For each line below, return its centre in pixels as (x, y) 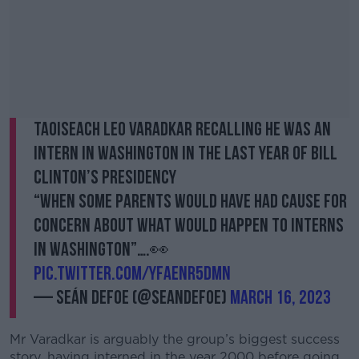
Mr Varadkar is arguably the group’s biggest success (175, 339)
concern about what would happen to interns (189, 226)
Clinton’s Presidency (105, 177)
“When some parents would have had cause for (190, 202)
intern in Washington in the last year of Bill (186, 153)
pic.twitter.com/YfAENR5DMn (132, 274)
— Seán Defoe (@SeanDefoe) (132, 298)
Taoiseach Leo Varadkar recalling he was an (182, 129)
